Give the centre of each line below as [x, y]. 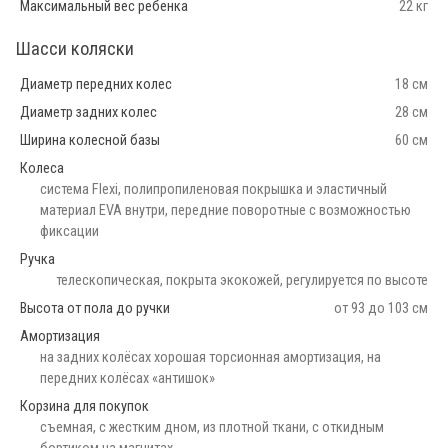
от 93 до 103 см [381, 308]
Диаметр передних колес [96, 84]
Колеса [42, 168]
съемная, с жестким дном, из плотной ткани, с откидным [212, 427]
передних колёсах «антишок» [127, 378]
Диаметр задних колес [88, 112]
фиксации [69, 231]
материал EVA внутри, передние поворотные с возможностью [225, 210]
